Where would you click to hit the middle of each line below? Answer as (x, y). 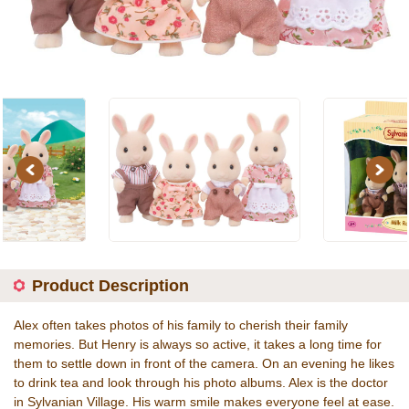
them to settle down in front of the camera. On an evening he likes (204, 363)
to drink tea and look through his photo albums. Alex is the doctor (201, 382)
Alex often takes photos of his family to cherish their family (181, 325)
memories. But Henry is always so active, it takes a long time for (198, 344)
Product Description (110, 285)
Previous (47, 169)
